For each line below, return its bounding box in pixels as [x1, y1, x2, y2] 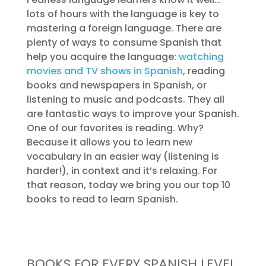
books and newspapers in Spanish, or [26, 78, 207, 92]
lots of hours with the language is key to [26, 7, 219, 21]
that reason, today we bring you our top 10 [26, 178, 230, 192]
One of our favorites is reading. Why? [26, 121, 204, 135]
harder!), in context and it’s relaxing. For [26, 164, 217, 178]
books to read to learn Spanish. [26, 192, 178, 206]
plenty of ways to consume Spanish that [26, 36, 221, 49]
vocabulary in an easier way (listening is [26, 150, 219, 163]
